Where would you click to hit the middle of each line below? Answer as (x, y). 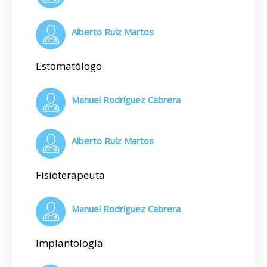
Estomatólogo (69, 66)
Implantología (69, 243)
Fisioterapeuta (70, 175)
